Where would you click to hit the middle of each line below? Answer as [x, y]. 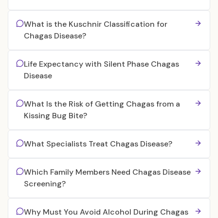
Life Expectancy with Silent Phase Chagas [101, 64]
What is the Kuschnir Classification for [96, 24]
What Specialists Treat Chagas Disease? [98, 144]
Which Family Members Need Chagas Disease [107, 172]
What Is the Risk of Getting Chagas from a [102, 104]
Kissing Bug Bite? [55, 116]
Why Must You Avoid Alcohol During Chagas [106, 212]
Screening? [45, 184]
